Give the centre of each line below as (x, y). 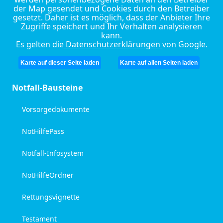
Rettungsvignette (51, 197)
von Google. (185, 44)
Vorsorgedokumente (56, 109)
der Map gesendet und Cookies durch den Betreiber (111, 8)
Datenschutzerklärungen (113, 44)
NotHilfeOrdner (48, 175)
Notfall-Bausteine (47, 87)
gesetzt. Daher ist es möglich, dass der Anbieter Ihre (111, 17)
